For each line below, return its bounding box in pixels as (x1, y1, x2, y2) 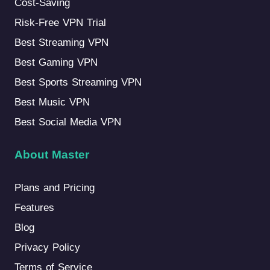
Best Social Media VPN (14, 116, 121, 128)
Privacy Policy (14, 241, 80, 253)
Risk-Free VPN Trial (14, 17, 106, 29)
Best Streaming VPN (14, 37, 108, 49)
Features (14, 201, 54, 213)
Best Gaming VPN (14, 57, 98, 69)
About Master (14, 148, 89, 161)
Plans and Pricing (14, 181, 95, 193)
